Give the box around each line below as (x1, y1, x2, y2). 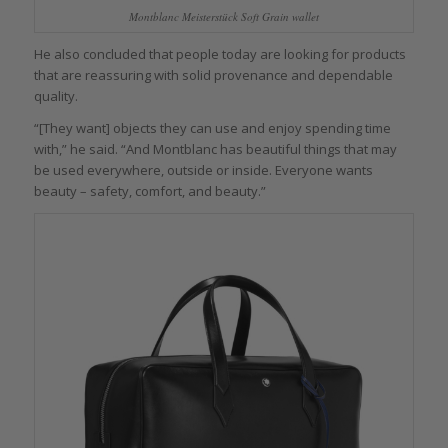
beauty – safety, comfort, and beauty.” (33, 182, 266, 201)
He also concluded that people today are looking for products (33, 45, 406, 64)
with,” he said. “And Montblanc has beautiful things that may (33, 140, 397, 159)
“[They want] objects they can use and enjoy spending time (33, 119, 391, 138)
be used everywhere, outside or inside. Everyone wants (33, 161, 373, 180)
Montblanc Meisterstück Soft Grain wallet (128, 9, 319, 25)
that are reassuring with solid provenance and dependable (33, 66, 393, 85)
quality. (33, 87, 78, 106)
